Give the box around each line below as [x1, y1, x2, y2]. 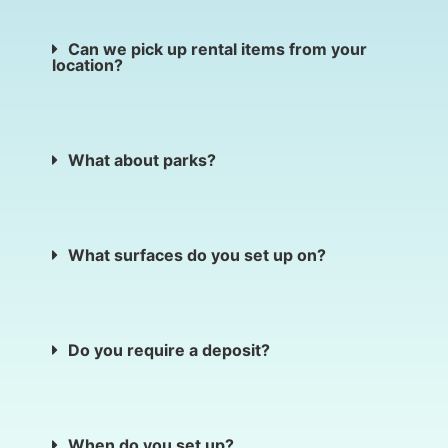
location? [52, 54, 123, 75]
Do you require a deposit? [68, 339, 270, 360]
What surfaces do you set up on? [68, 244, 326, 265]
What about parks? [68, 149, 220, 170]
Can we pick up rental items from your [68, 38, 367, 59]
